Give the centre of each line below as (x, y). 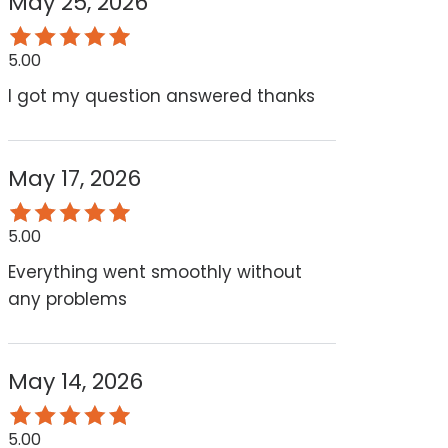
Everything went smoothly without (154, 272)
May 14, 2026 (75, 382)
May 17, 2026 (74, 179)
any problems (67, 299)
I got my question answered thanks (161, 96)
